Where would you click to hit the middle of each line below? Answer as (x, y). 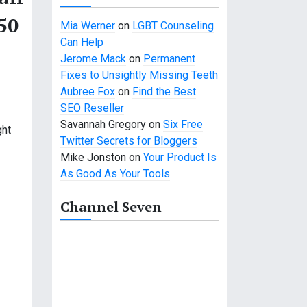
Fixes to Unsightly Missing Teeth (139, 75)
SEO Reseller (92, 108)
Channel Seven (111, 207)
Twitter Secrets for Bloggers (129, 141)
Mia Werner (88, 26)
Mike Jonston (93, 157)
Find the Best (164, 91)
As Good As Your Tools (115, 174)
